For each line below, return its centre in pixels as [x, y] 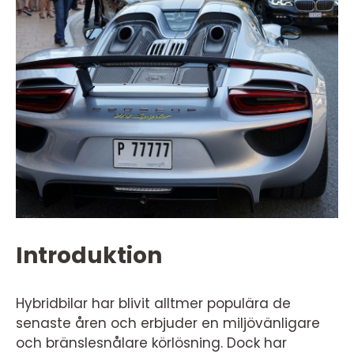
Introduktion [89, 256]
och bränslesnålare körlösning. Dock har [151, 343]
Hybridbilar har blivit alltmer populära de [153, 303]
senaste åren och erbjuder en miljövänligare [168, 323]
